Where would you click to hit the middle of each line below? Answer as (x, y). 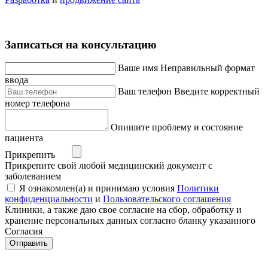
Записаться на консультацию (81, 44)
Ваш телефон (145, 92)
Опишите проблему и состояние (177, 127)
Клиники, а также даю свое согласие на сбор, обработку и (123, 210)
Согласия (24, 232)
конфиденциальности (49, 199)
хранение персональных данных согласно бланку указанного (130, 221)
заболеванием (33, 176)
